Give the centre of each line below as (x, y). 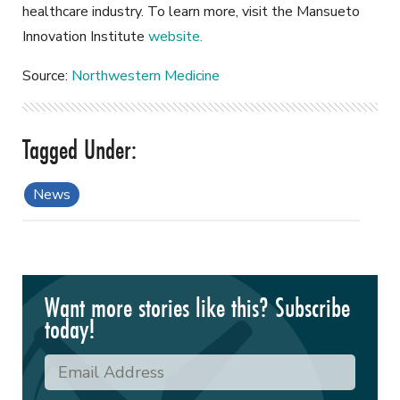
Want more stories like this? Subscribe (197, 308)
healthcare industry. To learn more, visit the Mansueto (191, 12)
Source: (47, 76)
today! (70, 329)
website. (175, 37)
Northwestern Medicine (146, 76)
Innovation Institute (85, 37)
